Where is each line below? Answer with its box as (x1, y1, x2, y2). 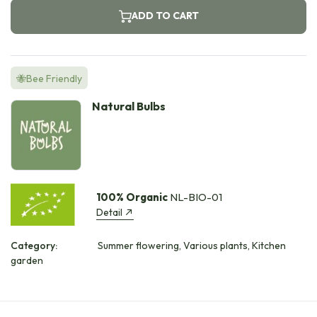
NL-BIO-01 (167, 190, 222, 204)
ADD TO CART (131, 9, 199, 23)
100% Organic (96, 190, 168, 204)
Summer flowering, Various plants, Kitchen (98, 239, 286, 253)
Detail (96, 205, 122, 219)
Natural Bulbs (92, 98, 166, 113)
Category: (11, 239, 57, 253)
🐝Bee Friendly (16, 71, 82, 85)
